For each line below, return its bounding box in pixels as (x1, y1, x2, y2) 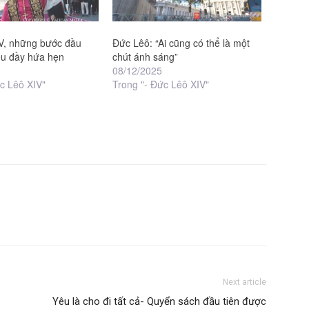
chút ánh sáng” (112, 49, 178, 63)
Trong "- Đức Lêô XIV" (112, 77, 209, 91)
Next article (223, 277, 266, 287)
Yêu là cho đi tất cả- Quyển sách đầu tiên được (52, 295, 266, 308)
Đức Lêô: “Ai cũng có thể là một (112, 35, 250, 50)
